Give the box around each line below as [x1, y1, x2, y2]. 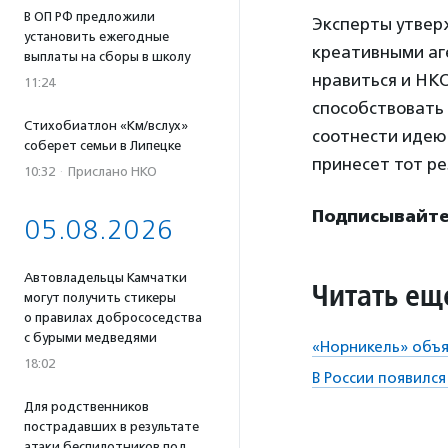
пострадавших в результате [24, 419, 199, 434]
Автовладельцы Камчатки [24, 270, 187, 285]
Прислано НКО [68, 164, 157, 179]
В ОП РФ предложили [24, 9, 155, 24]
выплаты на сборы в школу [24, 49, 190, 64]
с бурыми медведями [24, 330, 157, 345]
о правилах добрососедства [24, 310, 202, 325]
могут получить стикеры [24, 290, 176, 305]
